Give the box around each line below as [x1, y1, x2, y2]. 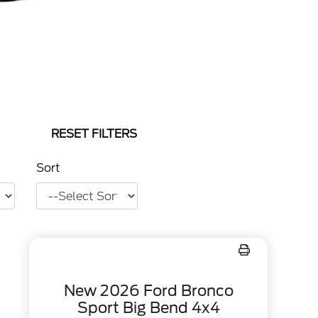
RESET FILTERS [51, 127, 137, 141]
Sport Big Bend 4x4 [77, 299, 220, 317]
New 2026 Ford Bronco [63, 282, 234, 300]
